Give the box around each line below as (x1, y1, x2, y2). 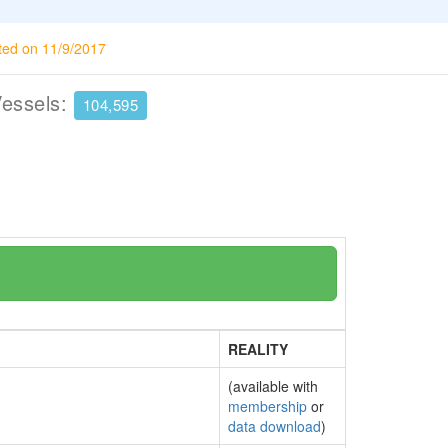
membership (228, 396, 307, 416)
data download (228, 416, 321, 436)
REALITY (228, 339, 288, 359)
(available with (228, 376, 318, 396)
